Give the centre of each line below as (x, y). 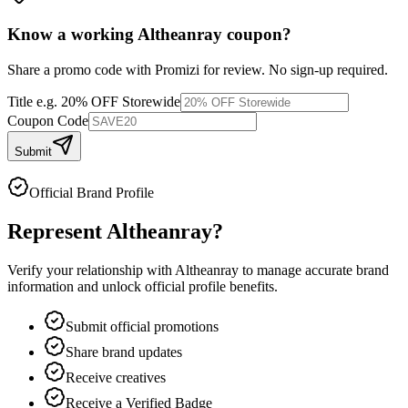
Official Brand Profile (92, 193)
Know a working (72, 35)
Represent (57, 231)
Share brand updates (124, 352)
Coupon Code (48, 121)
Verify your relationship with (91, 270)
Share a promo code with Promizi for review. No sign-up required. (198, 70)
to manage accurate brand (314, 270)
